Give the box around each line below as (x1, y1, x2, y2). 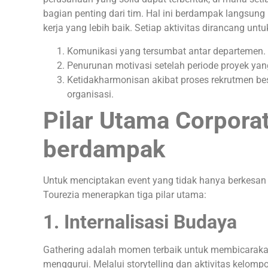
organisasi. (67, 88, 114, 100)
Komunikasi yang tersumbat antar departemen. (67, 45, 266, 57)
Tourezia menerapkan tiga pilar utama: (43, 188, 206, 200)
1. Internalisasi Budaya (43, 211, 242, 234)
